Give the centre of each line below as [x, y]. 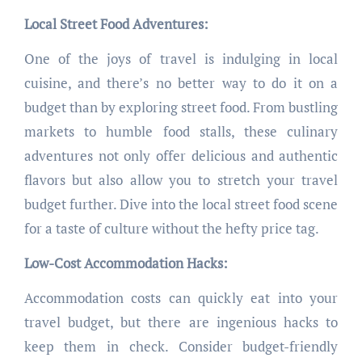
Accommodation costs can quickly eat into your [181, 298]
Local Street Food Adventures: [116, 24]
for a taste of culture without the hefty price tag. [171, 229]
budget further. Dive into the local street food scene [181, 204]
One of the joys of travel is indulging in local [181, 59]
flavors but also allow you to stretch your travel [181, 180]
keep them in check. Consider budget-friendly [181, 347]
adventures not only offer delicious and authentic [181, 156]
